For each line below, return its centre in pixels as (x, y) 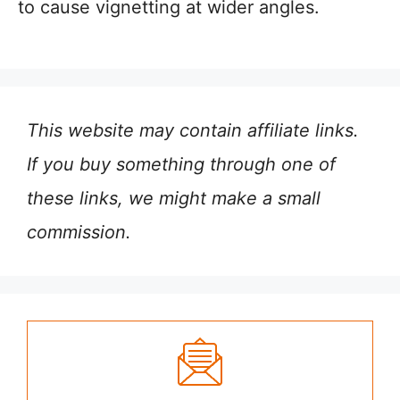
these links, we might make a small (174, 198)
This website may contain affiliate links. (193, 130)
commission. (79, 232)
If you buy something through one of (181, 164)
